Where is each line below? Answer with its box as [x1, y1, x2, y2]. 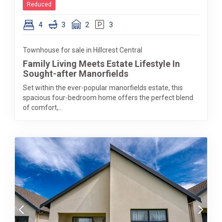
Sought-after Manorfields [23, 68, 128, 79]
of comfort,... [23, 104, 63, 111]
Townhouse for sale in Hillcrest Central [23, 46, 142, 54]
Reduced [27, 1, 52, 8]
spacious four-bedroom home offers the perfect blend [23, 94, 193, 102]
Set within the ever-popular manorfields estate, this [23, 84, 183, 92]
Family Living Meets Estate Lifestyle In [23, 58, 180, 69]
